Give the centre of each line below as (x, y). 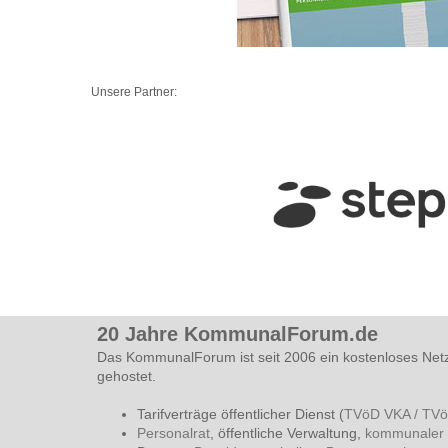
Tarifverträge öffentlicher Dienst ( (240, 413)
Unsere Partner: (134, 91)
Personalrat (173, 432)
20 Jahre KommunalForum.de (237, 333)
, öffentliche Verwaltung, (287, 432)
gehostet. (126, 375)
